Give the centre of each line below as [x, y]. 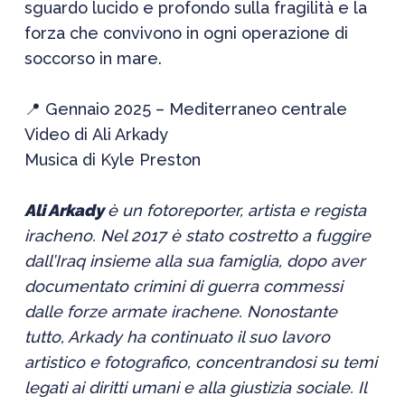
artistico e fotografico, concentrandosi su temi [200, 362]
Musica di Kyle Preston [112, 160]
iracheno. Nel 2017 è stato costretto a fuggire [197, 235]
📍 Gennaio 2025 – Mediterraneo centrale [185, 109]
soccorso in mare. [93, 58]
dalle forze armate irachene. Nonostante [180, 311]
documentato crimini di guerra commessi [183, 286]
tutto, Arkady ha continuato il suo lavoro [177, 337]
